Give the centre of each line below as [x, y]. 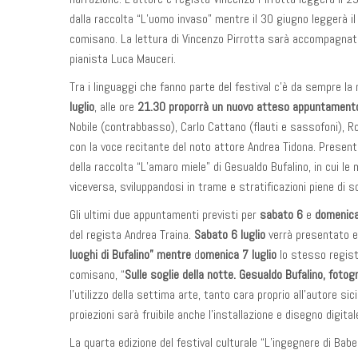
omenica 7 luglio [240, 255]
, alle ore [116, 107]
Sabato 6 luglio [231, 235]
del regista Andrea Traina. [132, 235]
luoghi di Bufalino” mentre [132, 255]
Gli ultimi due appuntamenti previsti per [165, 215]
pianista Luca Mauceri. [123, 59]
